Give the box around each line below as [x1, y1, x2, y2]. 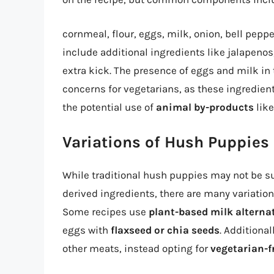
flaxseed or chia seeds [111, 224, 220, 237]
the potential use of [62, 100, 156, 113]
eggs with [62, 224, 111, 237]
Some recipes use [62, 206, 149, 218]
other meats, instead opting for [62, 242, 210, 255]
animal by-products [156, 100, 254, 113]
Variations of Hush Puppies [62, 133, 269, 152]
